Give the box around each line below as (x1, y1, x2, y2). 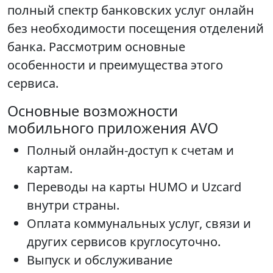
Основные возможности (7, 101, 178, 121)
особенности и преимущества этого (7, 57, 223, 74)
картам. (27, 160, 73, 177)
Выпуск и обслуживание (27, 252, 172, 269)
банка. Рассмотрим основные (7, 38, 185, 55)
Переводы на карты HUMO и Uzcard (27, 179, 241, 196)
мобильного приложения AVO (7, 118, 218, 138)
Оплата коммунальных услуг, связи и (27, 215, 251, 232)
